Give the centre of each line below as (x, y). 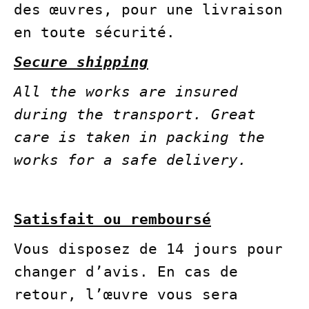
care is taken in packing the (139, 138)
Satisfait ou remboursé (112, 220)
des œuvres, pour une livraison (148, 10)
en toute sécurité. (94, 33)
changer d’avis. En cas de (126, 272)
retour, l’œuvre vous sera (126, 295)
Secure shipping (81, 62)
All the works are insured (126, 92)
